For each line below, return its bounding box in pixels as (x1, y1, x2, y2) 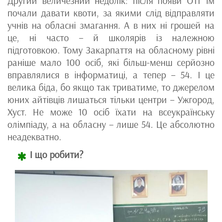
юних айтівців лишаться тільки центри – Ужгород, (7, 93, 215, 106)
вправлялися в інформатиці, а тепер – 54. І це (7, 68, 215, 81)
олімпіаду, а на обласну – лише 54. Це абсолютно (7, 118, 215, 130)
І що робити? (30, 148, 83, 161)
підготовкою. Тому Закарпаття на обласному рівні (7, 44, 215, 56)
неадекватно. (7, 130, 61, 143)
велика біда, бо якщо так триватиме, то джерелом (7, 81, 215, 93)
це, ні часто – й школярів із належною (7, 31, 215, 44)
